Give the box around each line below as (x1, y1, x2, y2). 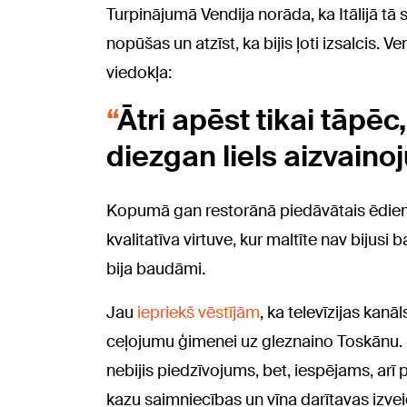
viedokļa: (106, 62, 172, 84)
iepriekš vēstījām (137, 302, 260, 324)
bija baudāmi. (106, 258, 205, 281)
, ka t (260, 302, 293, 324)
